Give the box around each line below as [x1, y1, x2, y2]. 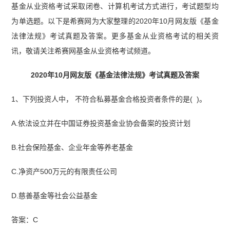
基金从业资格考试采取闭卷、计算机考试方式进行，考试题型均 [11, 2, 219, 11]
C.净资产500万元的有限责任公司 [11, 167, 118, 176]
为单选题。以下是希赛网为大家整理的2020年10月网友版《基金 [11, 17, 219, 26]
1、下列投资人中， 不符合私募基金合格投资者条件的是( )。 [11, 95, 207, 104]
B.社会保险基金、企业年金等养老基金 [11, 143, 133, 151]
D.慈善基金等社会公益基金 [11, 191, 98, 200]
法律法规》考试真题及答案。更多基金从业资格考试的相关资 [11, 32, 219, 41]
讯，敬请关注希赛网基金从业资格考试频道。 [11, 47, 156, 55]
